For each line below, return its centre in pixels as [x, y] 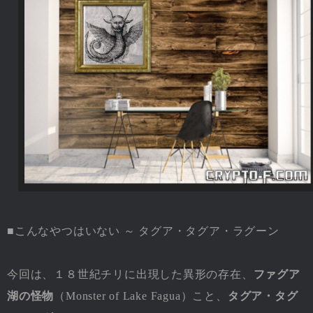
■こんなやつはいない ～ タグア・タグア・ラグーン [143, 231]
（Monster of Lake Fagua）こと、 [141, 296]
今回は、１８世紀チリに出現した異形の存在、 [130, 275]
